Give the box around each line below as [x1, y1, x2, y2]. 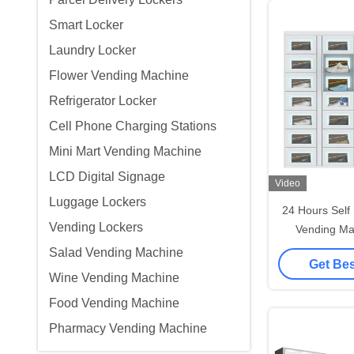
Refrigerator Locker [49, 94, 156, 107]
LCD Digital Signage [49, 170, 165, 183]
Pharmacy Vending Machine [49, 322, 207, 335]
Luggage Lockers [49, 195, 146, 209]
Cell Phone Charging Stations [49, 119, 217, 133]
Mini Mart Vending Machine [49, 145, 201, 158]
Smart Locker [49, 18, 123, 32]
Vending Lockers [49, 220, 143, 234]
